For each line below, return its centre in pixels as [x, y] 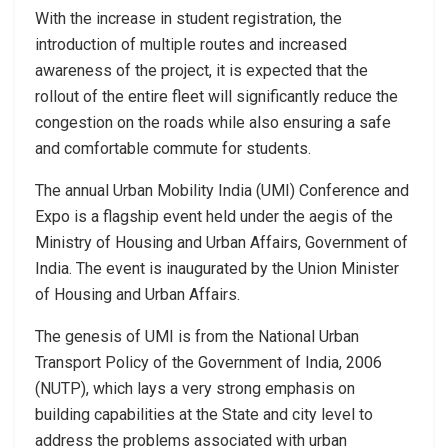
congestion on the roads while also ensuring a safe [213, 123]
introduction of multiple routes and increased [191, 45]
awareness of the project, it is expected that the [201, 71]
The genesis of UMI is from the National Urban [197, 337]
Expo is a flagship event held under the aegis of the [214, 217]
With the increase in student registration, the [188, 19]
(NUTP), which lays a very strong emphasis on [195, 389]
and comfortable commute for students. [173, 149]
